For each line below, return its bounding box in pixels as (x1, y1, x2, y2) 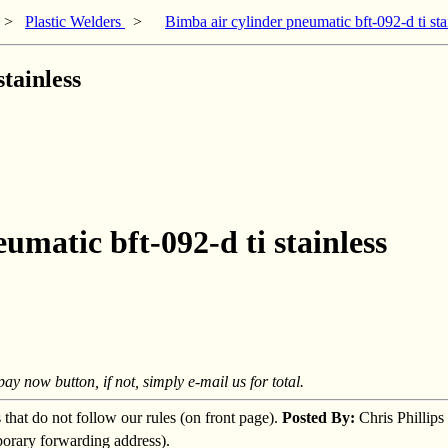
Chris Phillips (355, 408, 444, 426)
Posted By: (282, 408, 355, 426)
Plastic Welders (25, 13, 125, 30)
